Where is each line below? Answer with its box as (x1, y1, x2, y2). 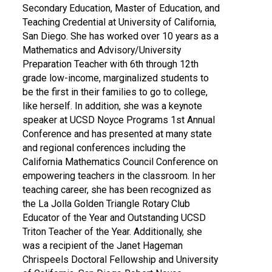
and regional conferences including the (22, 141, 186, 154)
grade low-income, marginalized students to (22, 72, 209, 84)
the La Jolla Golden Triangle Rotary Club (22, 197, 191, 209)
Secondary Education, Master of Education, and (22, 2, 220, 14)
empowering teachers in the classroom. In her (22, 169, 216, 182)
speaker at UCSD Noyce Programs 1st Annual (22, 114, 216, 126)
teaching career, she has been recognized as (22, 183, 212, 195)
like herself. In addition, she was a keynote (22, 100, 203, 112)
